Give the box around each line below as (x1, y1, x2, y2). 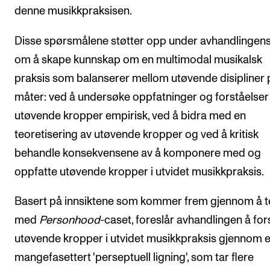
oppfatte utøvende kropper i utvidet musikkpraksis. (14, 166, 264, 178)
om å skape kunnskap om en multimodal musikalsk (14, 54, 262, 66)
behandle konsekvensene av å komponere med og (14, 147, 261, 159)
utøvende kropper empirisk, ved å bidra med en (14, 110, 246, 122)
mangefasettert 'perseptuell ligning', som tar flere (14, 252, 254, 264)
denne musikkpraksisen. (14, 5, 132, 17)
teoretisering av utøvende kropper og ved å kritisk (14, 128, 259, 140)
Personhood (39, 215, 100, 227)
